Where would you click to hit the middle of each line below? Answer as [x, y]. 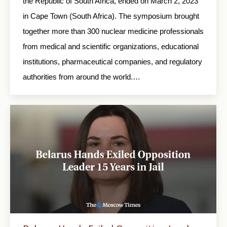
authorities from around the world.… [82, 77]
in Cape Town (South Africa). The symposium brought [111, 16]
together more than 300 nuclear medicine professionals [113, 31]
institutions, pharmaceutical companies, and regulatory [112, 62]
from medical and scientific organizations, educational [111, 46]
